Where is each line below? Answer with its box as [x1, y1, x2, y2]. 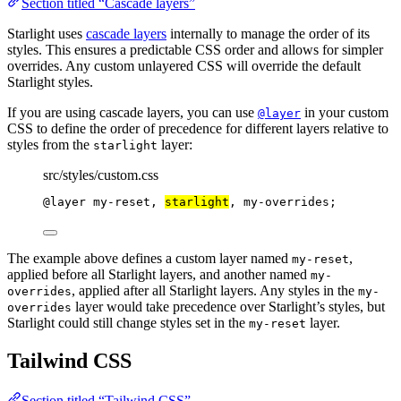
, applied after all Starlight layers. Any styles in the [72, 282, 358, 298]
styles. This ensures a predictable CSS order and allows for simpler [7, 41, 383, 57]
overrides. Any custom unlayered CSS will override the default [7, 57, 361, 73]
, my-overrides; [229, 194, 337, 209]
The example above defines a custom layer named [7, 250, 292, 266]
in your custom [301, 104, 388, 120]
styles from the [7, 136, 93, 152]
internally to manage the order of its [166, 25, 370, 41]
